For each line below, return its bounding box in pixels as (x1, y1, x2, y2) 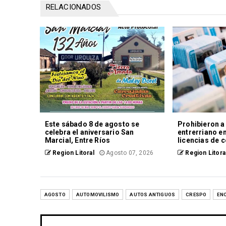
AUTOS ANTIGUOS (130, 192, 176, 198)
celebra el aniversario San (44, 128, 134, 137)
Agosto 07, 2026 (104, 149, 154, 157)
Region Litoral (50, 149, 94, 157)
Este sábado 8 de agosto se (44, 120, 140, 129)
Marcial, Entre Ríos (44, 136, 110, 145)
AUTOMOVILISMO (76, 192, 120, 198)
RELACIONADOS (45, 3, 101, 12)
